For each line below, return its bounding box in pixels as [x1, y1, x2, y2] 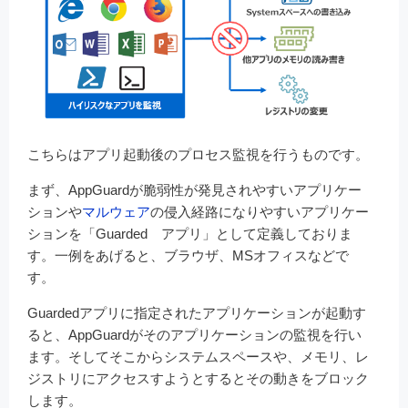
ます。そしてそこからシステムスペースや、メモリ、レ [27, 348, 369, 364]
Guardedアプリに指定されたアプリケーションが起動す [27, 304, 366, 321]
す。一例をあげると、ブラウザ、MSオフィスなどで [27, 247, 349, 263]
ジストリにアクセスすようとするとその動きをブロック [27, 370, 369, 386]
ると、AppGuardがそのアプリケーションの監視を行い [27, 326, 362, 342]
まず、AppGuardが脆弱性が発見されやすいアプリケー [27, 181, 362, 198]
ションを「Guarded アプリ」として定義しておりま [27, 225, 352, 241]
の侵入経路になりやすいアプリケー [150, 203, 369, 219]
